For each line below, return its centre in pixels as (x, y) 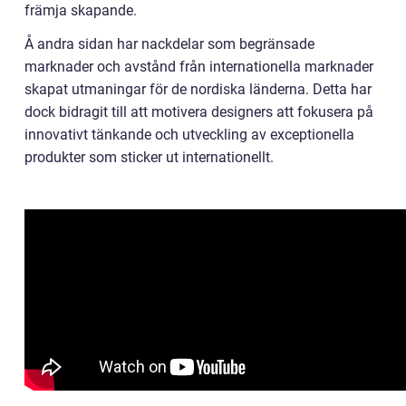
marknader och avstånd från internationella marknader (199, 66)
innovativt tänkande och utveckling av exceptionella (189, 134)
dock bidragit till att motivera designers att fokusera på (199, 111)
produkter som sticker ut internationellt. (149, 157)
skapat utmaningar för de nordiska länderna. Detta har (198, 89)
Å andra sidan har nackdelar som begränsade (169, 43)
